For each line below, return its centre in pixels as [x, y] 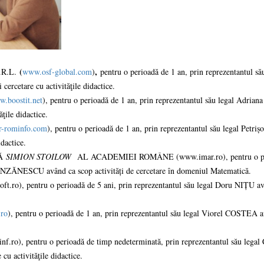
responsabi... [198, 109]
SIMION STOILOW [40, 156]
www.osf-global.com [57, 72]
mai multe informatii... [92, 20]
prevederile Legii [210, 53]
